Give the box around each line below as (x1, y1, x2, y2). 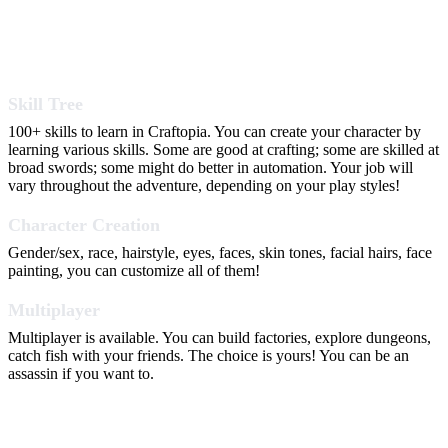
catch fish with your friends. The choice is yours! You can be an (8, 347, 409, 365)
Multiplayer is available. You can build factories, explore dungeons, (8, 329, 431, 347)
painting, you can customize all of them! (8, 262, 260, 280)
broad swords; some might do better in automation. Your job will (8, 159, 413, 177)
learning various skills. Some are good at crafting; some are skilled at (8, 141, 439, 159)
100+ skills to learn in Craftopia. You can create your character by (8, 123, 421, 141)
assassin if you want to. (8, 365, 154, 383)
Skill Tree (8, 94, 83, 115)
